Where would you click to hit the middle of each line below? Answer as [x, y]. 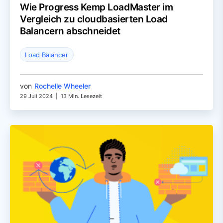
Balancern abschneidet [70, 31]
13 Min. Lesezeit [81, 96]
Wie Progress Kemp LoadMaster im [97, 7]
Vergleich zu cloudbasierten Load [94, 19]
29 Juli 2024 [36, 96]
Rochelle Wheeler [62, 86]
